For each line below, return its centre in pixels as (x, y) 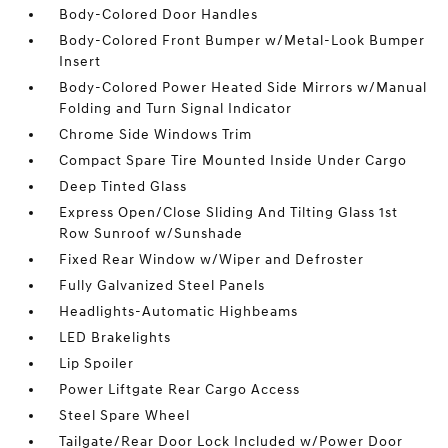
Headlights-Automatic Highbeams (179, 311)
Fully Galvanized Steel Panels (162, 285)
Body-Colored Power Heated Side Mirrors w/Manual (243, 87)
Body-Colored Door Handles (159, 14)
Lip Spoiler (97, 363)
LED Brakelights (115, 337)
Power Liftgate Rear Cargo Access (180, 389)
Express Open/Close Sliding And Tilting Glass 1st (229, 212)
